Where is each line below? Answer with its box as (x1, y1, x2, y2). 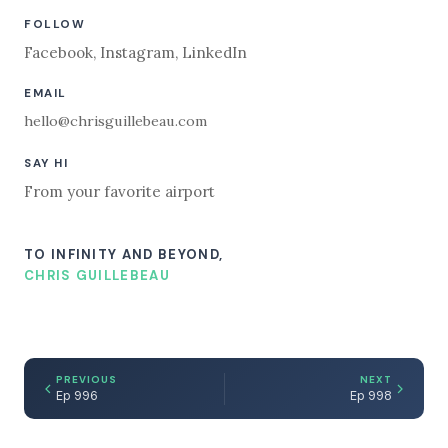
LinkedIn (182, 43, 247, 63)
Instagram (100, 43, 175, 63)
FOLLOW (24, 16, 86, 32)
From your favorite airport (24, 181, 215, 201)
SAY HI (24, 155, 69, 171)
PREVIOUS (56, 372, 117, 386)
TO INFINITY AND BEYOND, (24, 245, 224, 263)
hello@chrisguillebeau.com (24, 111, 208, 130)
